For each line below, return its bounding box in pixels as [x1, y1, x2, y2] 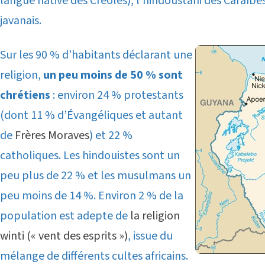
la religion [130, 207, 180, 224]
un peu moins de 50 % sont [43, 66, 183, 83]
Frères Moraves [15, 127, 89, 144]
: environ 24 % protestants [50, 86, 183, 104]
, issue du [128, 227, 173, 244]
